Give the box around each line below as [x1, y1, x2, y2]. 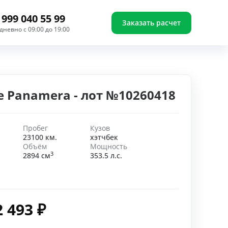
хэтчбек [90, 132, 118, 142]
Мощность [90, 141, 127, 151]
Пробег [22, 123, 48, 133]
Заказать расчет [122, 17, 181, 27]
